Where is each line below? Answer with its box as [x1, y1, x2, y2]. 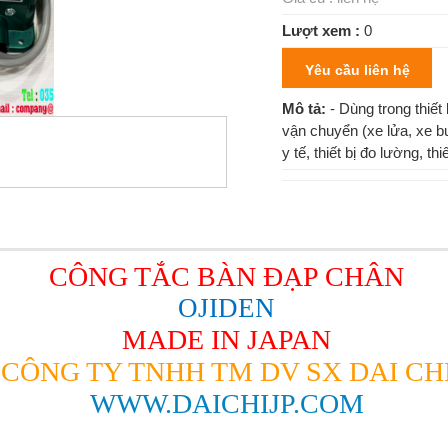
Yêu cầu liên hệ [304, 62, 410, 78]
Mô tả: [282, 100, 331, 117]
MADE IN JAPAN [122, 324, 331, 355]
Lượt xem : [282, 22, 361, 39]
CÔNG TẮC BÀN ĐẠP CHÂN [49, 261, 404, 292]
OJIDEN [178, 293, 275, 323]
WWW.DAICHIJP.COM [89, 388, 364, 419]
